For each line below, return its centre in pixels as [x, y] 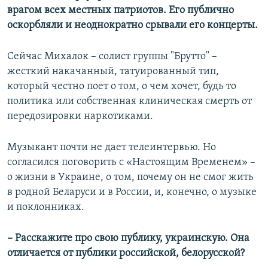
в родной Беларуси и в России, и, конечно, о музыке [132, 193]
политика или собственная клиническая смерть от [130, 102]
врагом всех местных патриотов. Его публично [121, 11]
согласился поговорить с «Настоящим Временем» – [131, 163]
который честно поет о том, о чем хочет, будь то [122, 87]
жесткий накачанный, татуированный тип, [113, 72]
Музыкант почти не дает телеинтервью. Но [112, 148]
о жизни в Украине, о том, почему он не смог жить [130, 178]
